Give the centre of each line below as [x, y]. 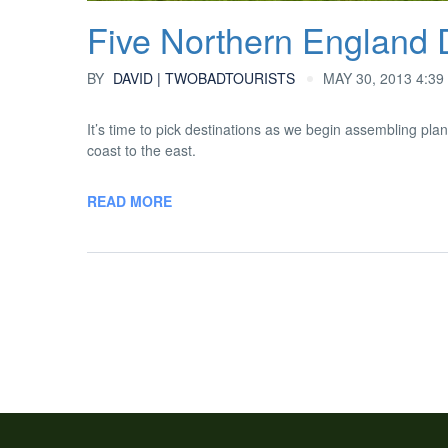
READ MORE [129, 201]
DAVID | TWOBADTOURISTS [202, 78]
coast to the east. [141, 150]
